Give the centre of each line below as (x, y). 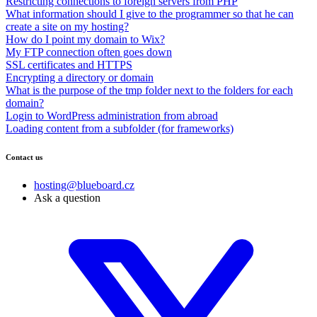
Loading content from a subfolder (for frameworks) (120, 128)
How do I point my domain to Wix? (85, 39)
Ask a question (67, 197)
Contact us (24, 157)
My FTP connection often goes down (89, 52)
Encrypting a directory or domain (80, 77)
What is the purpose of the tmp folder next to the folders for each (149, 90)
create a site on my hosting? (67, 26)
